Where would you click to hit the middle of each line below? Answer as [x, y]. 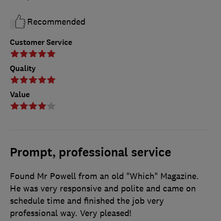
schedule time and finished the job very [87, 201]
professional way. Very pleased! [71, 213]
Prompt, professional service [91, 153]
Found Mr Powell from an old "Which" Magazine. [104, 176]
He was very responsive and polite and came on [103, 189]
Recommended [56, 22]
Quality [23, 69]
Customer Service [41, 42]
